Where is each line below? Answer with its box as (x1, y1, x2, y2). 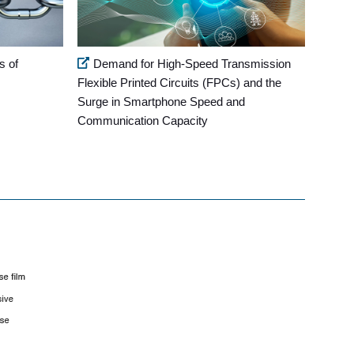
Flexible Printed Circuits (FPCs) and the (77, 75, 282, 89)
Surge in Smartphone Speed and (77, 94, 246, 108)
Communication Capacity (77, 113, 209, 127)
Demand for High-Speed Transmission (93, 56, 292, 70)
